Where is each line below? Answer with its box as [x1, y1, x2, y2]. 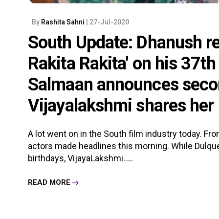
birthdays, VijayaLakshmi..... [28, 153, 133, 163]
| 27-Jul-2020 [86, 18, 129, 26]
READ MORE [28, 178, 70, 187]
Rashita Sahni [41, 18, 86, 26]
